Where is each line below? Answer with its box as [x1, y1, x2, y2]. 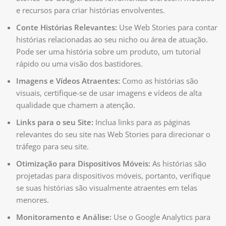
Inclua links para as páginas [93, 117, 190, 128]
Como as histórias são [120, 76, 198, 86]
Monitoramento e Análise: [16, 212, 111, 222]
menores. [16, 195, 49, 205]
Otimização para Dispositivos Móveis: [16, 158, 150, 169]
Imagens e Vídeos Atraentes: [16, 76, 120, 86]
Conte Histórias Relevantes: [16, 22, 117, 33]
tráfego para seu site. [16, 141, 89, 152]
